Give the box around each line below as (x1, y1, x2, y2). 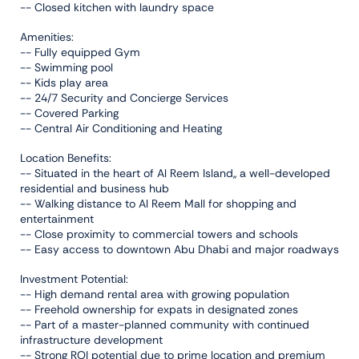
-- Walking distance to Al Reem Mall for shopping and (20, 196, 296, 211)
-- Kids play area (20, 75, 108, 90)
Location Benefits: (20, 150, 111, 165)
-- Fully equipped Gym (20, 44, 140, 59)
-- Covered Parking (20, 105, 119, 120)
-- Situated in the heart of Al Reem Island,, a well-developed (20, 165, 330, 180)
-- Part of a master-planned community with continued (20, 317, 309, 332)
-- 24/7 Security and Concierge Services (20, 90, 228, 105)
